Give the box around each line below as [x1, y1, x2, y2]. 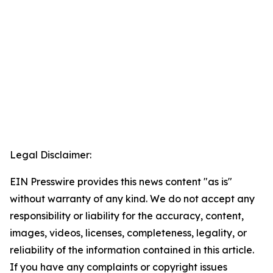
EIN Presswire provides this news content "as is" [10, 175, 232, 188]
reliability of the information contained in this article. [10, 244, 254, 257]
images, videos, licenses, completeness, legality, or [10, 227, 247, 239]
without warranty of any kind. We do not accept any [10, 193, 255, 205]
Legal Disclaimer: [10, 149, 91, 161]
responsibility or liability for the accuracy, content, [10, 210, 244, 222]
